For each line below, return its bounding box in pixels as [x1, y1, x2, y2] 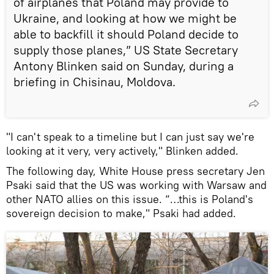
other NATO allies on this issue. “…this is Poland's [6, 191, 253, 206]
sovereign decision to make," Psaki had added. [6, 206, 236, 220]
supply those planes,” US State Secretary [13, 42, 238, 57]
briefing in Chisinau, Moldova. [13, 73, 176, 89]
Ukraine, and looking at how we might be [13, 10, 237, 26]
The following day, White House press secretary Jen [6, 163, 265, 178]
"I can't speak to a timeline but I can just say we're [6, 129, 254, 144]
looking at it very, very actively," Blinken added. [6, 143, 239, 158]
